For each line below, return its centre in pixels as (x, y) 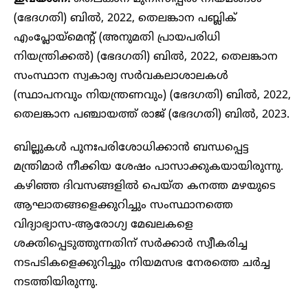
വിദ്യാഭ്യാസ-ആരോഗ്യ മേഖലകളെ (103, 224)
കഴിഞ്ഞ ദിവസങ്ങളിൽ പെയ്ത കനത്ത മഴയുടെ (145, 186)
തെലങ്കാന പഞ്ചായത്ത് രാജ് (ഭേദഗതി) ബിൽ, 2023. (152, 114)
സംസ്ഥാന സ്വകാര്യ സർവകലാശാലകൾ (121, 76)
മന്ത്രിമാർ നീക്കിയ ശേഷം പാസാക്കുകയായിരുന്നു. (148, 167)
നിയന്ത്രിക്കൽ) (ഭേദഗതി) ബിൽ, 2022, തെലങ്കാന (146, 57)
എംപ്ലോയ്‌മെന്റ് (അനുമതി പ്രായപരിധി (117, 37)
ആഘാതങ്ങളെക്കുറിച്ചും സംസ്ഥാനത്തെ (123, 205)
